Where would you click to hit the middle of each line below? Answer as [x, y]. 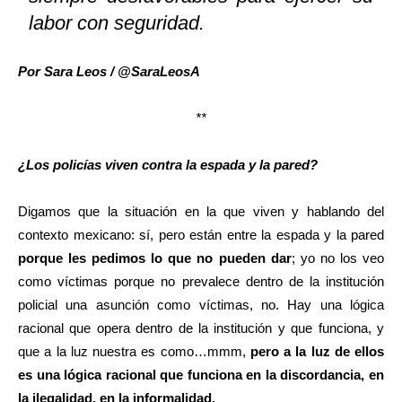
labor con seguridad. [117, 23]
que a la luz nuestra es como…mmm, [134, 352]
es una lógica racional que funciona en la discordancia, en [201, 375]
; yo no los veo [338, 258]
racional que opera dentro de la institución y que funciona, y [201, 328]
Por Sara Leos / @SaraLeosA [109, 72]
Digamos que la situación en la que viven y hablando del [201, 212]
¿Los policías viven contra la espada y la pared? [168, 165]
